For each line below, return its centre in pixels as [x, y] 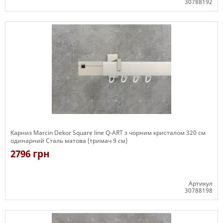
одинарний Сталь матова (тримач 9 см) [69, 141]
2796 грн [30, 154]
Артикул [201, 183]
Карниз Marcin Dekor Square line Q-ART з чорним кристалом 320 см [108, 133]
